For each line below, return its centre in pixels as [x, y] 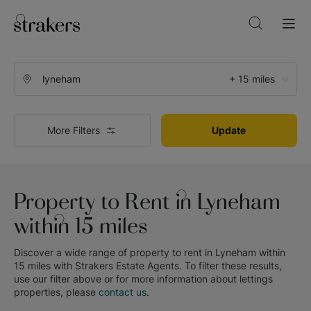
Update [229, 130]
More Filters [74, 130]
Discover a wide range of [72, 252]
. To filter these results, [230, 265]
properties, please [56, 292]
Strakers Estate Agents [127, 265]
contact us [123, 292]
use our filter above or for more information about [127, 278]
